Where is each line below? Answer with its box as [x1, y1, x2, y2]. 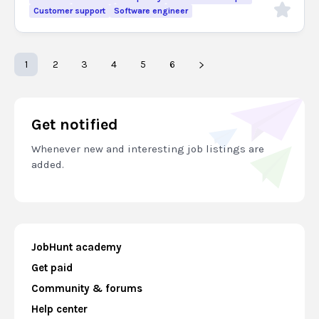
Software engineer [114, 6, 188, 16]
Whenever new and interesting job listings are [31, 142, 264, 155]
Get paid [31, 261, 73, 274]
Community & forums [31, 282, 142, 295]
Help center [31, 303, 88, 315]
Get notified [31, 115, 118, 134]
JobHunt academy [31, 241, 122, 253]
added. [31, 158, 64, 171]
